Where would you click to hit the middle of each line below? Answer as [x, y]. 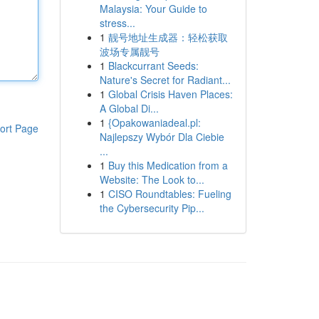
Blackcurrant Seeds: [153, 66]
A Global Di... [129, 108]
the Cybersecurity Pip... [152, 208]
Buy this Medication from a [168, 165]
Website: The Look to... [152, 179]
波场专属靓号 [129, 51]
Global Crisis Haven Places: [170, 94]
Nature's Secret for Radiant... [165, 80]
